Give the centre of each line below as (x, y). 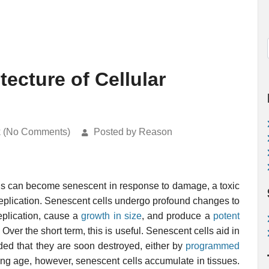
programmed (213, 246)
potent (227, 216)
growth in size (111, 216)
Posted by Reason (133, 132)
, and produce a (177, 216)
